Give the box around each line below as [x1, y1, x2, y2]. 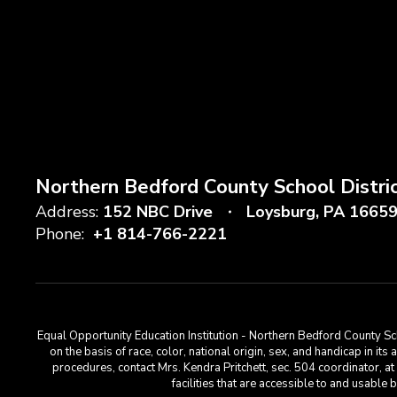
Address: [35, 201, 98, 222]
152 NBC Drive [103, 201, 213, 222]
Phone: [35, 223, 84, 245]
